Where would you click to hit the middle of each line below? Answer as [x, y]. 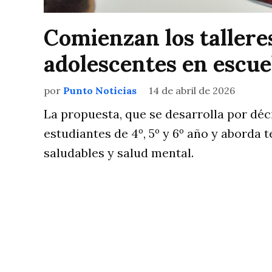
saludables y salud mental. [119, 153]
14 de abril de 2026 [192, 91]
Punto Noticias [100, 91]
